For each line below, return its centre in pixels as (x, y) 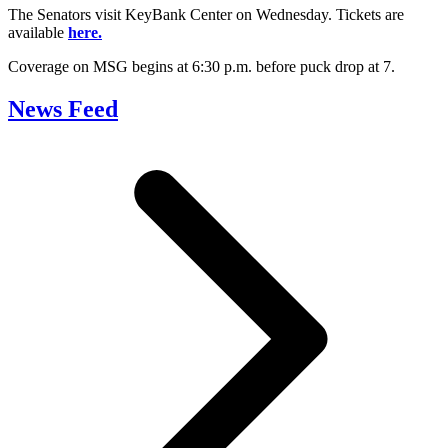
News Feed (63, 108)
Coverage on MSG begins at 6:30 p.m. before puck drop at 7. (201, 66)
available (38, 32)
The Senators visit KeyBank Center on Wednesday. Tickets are (206, 14)
